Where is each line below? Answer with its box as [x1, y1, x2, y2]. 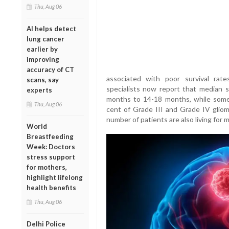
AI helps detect [27, 24, 76, 33]
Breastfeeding [27, 132, 74, 141]
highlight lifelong [27, 173, 83, 181]
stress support [27, 152, 75, 161]
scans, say [27, 75, 59, 84]
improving [27, 55, 59, 63]
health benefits [27, 183, 76, 192]
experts [27, 85, 52, 94]
